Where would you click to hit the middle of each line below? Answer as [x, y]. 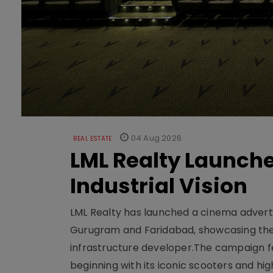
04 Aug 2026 [155, 138]
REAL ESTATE [93, 139]
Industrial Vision [159, 186]
